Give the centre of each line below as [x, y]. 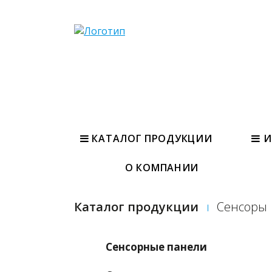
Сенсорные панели [156, 246]
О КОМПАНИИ [162, 168]
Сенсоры [242, 207]
